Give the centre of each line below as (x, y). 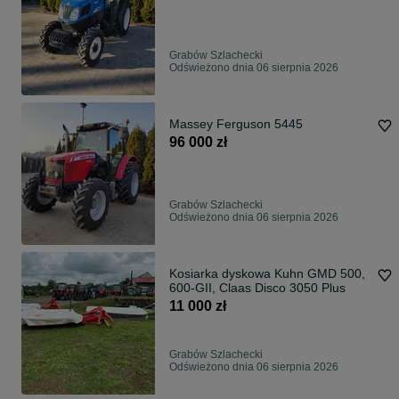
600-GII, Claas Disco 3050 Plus (257, 288)
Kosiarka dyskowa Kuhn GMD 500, (267, 274)
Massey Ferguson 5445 (236, 124)
